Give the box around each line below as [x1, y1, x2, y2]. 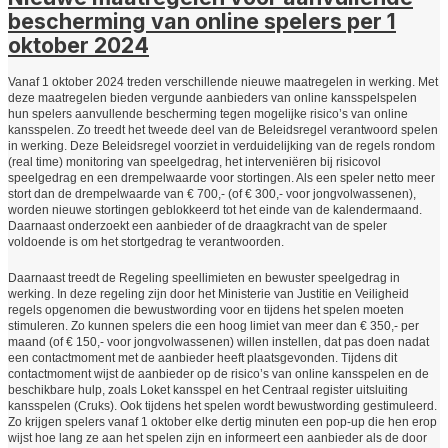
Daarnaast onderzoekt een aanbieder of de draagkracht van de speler [8, 219, 387, 234]
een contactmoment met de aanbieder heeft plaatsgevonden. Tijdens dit [8, 350, 397, 365]
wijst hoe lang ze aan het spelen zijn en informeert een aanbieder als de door [8, 430, 427, 445]
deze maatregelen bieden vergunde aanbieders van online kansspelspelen [8, 91, 417, 106]
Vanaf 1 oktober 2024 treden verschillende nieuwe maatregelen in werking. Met [8, 75, 438, 90]
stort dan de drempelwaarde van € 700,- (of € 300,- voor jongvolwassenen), [8, 187, 416, 202]
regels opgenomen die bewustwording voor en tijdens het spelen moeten [8, 302, 404, 317]
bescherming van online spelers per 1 [8, 7, 396, 34]
